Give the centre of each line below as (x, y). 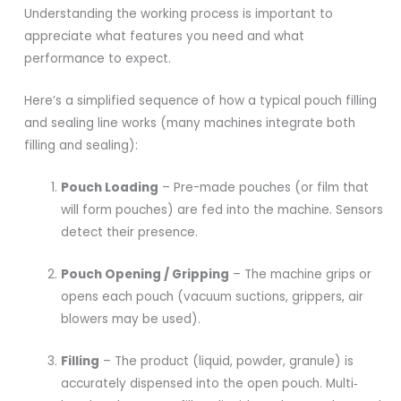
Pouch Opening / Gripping (145, 274)
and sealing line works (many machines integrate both (190, 124)
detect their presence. (130, 233)
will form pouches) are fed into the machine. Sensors (222, 210)
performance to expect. (98, 59)
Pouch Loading (110, 188)
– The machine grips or (301, 274)
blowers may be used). (131, 319)
